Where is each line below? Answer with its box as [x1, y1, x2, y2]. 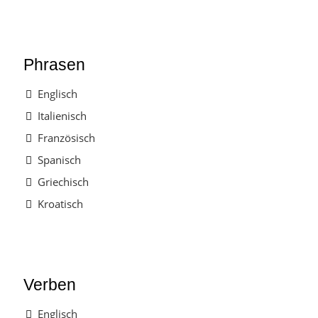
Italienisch [38, 109, 87, 124]
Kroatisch [38, 197, 84, 212]
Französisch [38, 131, 96, 146]
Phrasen [23, 55, 86, 75]
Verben [23, 275, 77, 295]
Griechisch [38, 175, 89, 190]
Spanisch [38, 153, 82, 168]
